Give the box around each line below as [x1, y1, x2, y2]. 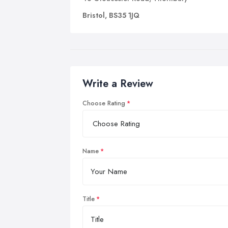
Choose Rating [82, 98, 125, 108]
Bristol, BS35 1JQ [82, 10, 139, 20]
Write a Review [82, 76, 153, 91]
